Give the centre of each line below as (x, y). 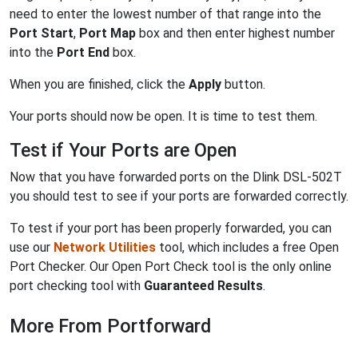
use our (32, 248)
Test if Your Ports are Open (123, 151)
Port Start (42, 34)
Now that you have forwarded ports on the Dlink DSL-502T (176, 177)
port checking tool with (77, 286)
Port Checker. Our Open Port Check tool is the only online (171, 267)
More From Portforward (110, 326)
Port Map (107, 34)
